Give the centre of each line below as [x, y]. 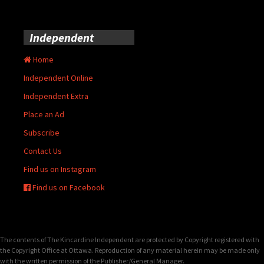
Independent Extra [56, 96]
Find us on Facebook [68, 187]
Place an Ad [44, 114]
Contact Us [43, 151]
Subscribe [42, 132]
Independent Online [58, 77]
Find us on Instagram [60, 169]
